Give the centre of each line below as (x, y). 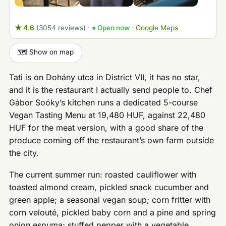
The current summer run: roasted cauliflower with (103, 174)
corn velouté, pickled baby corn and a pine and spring (113, 212)
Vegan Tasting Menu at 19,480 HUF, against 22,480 (107, 115)
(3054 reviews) (61, 28)
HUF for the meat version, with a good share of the (106, 128)
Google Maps (157, 28)
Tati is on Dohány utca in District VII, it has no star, (105, 77)
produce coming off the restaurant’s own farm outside (112, 140)
